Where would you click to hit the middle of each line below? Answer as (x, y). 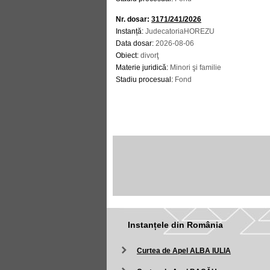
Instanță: (130, 31)
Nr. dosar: (133, 19)
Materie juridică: (143, 67)
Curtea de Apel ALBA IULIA (184, 251)
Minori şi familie (196, 67)
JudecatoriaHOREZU (180, 31)
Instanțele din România (175, 225)
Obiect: (128, 55)
